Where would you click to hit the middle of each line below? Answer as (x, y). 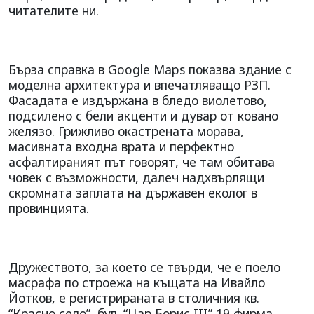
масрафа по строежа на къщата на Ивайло (137, 282)
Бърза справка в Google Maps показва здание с (150, 69)
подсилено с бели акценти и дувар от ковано (143, 115)
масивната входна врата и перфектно (121, 146)
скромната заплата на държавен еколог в (133, 192)
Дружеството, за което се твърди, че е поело (144, 267)
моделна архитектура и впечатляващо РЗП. (139, 84)
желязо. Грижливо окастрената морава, (126, 131)
